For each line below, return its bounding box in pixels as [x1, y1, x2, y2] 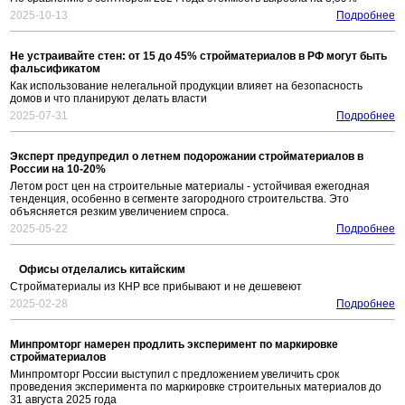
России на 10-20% [10, 163, 106, 176]
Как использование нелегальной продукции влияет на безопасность [10, 80, 363, 93]
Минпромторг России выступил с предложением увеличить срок [10, 368, 339, 381]
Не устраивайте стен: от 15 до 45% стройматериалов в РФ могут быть [10, 50, 387, 63]
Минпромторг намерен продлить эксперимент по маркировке [10, 338, 338, 352]
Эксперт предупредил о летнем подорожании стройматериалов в [10, 150, 363, 164]
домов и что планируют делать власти [10, 92, 207, 106]
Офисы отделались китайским [19, 263, 185, 277]
